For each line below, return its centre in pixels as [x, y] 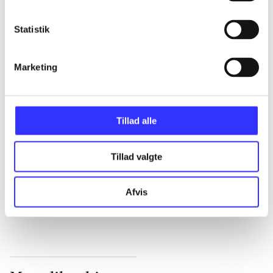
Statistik [32, 29]
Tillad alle [136, 121]
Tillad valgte [136, 156]
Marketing [36, 67]
